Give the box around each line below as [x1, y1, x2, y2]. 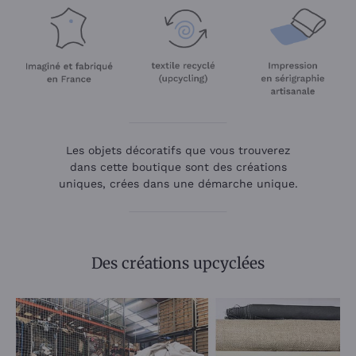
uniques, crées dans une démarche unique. [58, 177, 298, 190]
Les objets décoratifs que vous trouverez [66, 144, 290, 157]
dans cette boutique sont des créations [69, 161, 287, 173]
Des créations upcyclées [91, 253, 265, 273]
